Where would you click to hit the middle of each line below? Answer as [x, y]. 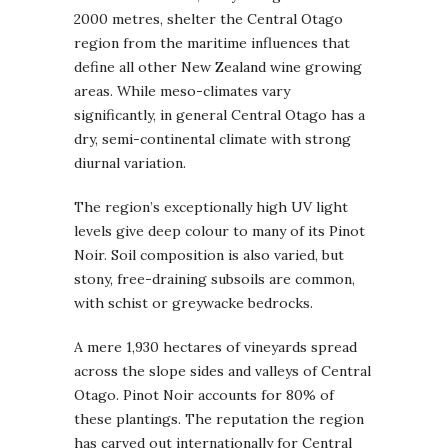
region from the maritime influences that [212, 42]
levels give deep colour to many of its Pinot [219, 230]
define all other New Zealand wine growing [218, 66]
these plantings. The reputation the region [219, 418]
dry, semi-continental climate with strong [212, 138]
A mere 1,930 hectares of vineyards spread [215, 346]
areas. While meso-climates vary [182, 90]
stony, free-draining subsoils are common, [214, 278]
